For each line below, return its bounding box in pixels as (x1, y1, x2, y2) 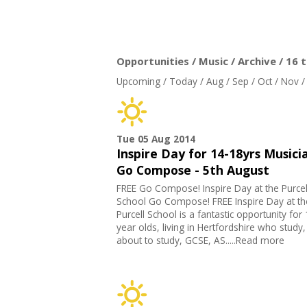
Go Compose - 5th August (116, 162, 269, 179)
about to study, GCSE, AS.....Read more (116, 234, 284, 247)
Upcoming (116, 75, 160, 88)
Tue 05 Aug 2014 (116, 132, 195, 146)
